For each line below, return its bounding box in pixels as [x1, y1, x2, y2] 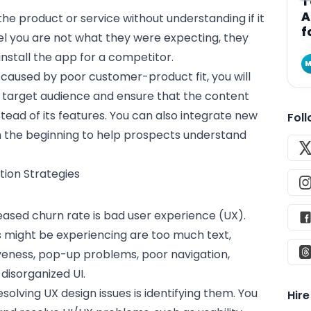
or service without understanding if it [63, 10, 265, 26]
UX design [44, 285, 97, 301]
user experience [128, 207, 217, 224]
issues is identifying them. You [96, 285, 258, 301]
